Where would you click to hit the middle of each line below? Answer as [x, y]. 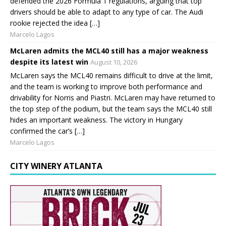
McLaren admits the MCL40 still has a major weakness [109, 51]
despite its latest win [49, 62]
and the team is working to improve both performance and [106, 87]
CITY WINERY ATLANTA [56, 166]
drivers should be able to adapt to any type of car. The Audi [107, 12]
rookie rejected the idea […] [55, 23]
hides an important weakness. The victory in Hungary [96, 120]
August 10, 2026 [114, 62]
